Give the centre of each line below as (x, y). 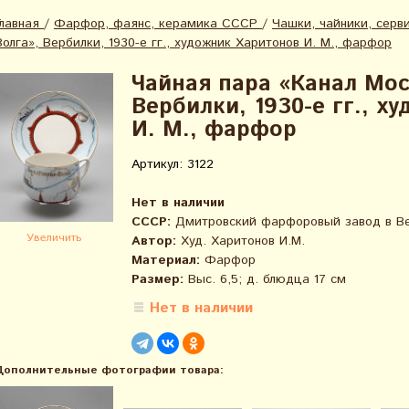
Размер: (157, 279)
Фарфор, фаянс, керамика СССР (156, 24)
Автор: (154, 241)
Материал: (166, 260)
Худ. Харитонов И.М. (241, 241)
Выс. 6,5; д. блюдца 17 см (265, 279)
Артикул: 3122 (173, 164)
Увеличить (54, 237)
